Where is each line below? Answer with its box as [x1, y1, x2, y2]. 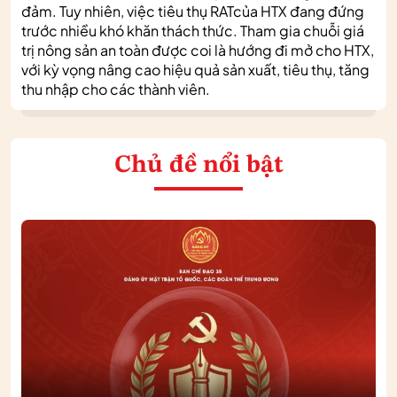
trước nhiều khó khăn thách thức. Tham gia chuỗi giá [21, 20, 364, 40]
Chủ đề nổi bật [113, 152, 284, 178]
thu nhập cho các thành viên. [21, 79, 210, 98]
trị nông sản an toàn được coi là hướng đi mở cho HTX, [21, 40, 374, 59]
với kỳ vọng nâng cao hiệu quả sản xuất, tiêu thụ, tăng [21, 59, 370, 79]
